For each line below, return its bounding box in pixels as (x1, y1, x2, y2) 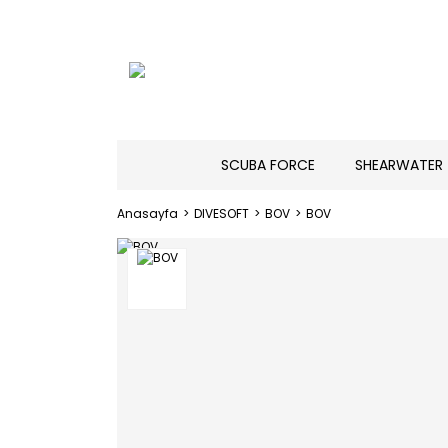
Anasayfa (117, 205, 178, 222)
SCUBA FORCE (220, 154, 315, 175)
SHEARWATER (354, 154, 443, 175)
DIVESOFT (194, 205, 249, 222)
